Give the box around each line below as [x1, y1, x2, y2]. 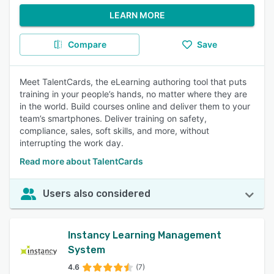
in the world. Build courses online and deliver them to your [20, 101, 250, 111]
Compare [67, 39, 106, 50]
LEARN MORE [109, 10, 165, 20]
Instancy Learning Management [67, 229, 221, 241]
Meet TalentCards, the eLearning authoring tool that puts [20, 76, 246, 87]
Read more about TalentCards [20, 156, 143, 166]
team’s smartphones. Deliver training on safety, [20, 113, 207, 124]
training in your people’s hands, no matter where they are [20, 89, 247, 99]
